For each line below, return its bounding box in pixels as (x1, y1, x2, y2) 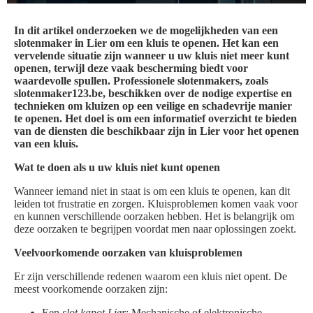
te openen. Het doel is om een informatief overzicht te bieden (14, 112, 297, 125)
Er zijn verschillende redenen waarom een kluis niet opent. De (14, 270, 287, 283)
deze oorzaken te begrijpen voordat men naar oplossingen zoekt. (14, 223, 296, 235)
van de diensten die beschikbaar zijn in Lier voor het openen (14, 125, 299, 138)
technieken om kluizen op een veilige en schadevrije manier (14, 100, 292, 112)
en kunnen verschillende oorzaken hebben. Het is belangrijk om (14, 210, 294, 223)
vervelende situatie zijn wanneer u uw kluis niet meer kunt (14, 50, 289, 62)
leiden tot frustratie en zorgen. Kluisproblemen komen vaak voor (14, 198, 298, 210)
